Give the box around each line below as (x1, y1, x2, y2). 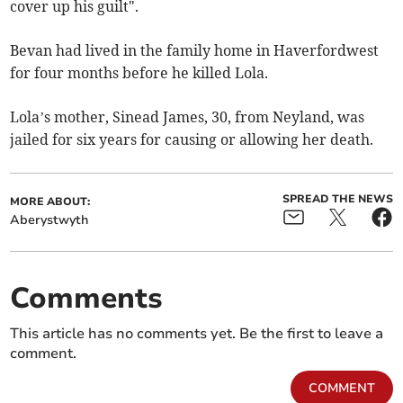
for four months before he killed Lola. (10, 64, 269, 83)
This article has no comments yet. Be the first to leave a (10, 324, 384, 345)
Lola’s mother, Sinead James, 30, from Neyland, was (10, 108, 365, 127)
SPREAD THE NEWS (282, 192, 393, 207)
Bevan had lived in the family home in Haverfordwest (10, 41, 380, 60)
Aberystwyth (10, 211, 89, 229)
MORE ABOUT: (10, 194, 91, 210)
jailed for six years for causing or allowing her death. (10, 130, 374, 149)
